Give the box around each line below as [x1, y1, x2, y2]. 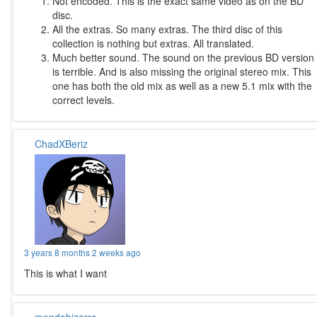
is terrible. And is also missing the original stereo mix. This [52, 64, 312, 79]
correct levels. [52, 93, 115, 108]
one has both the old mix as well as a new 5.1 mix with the [52, 79, 313, 93]
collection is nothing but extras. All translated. [52, 36, 255, 51]
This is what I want [24, 266, 108, 281]
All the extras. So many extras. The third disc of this [52, 22, 283, 37]
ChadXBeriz [35, 137, 88, 151]
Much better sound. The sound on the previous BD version [52, 50, 315, 65]
